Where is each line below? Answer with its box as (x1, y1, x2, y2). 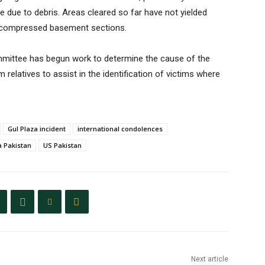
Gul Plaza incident (8, 124, 66, 134)
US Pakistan (43, 141, 82, 150)
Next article (190, 255, 228, 264)
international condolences (77, 124, 163, 134)
